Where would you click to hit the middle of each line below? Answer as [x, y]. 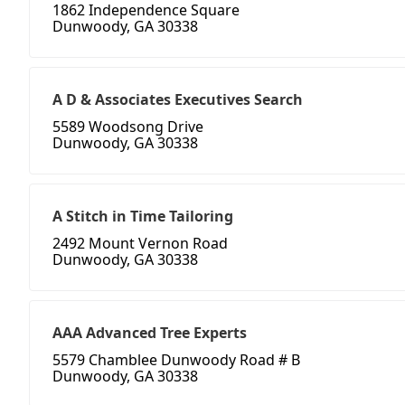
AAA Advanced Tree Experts [150, 333]
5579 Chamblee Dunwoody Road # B [176, 360]
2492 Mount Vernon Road [140, 244]
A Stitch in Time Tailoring [143, 217]
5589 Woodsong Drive [128, 127]
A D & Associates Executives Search [178, 100]
